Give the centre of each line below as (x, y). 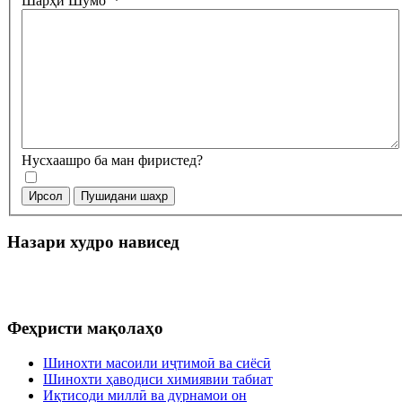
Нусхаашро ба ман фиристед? (112, 160)
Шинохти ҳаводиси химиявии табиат (158, 379)
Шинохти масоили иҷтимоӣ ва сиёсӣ (157, 363)
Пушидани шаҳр (124, 196)
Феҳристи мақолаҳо (85, 328)
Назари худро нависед (93, 242)
